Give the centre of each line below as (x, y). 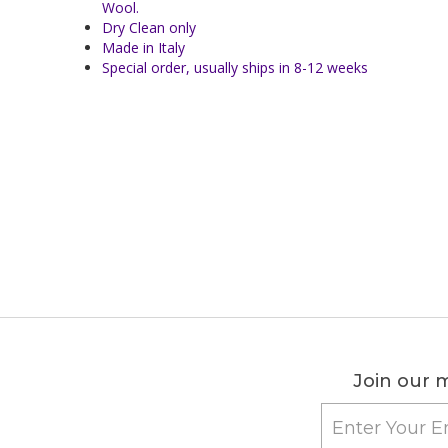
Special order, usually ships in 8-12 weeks (235, 67)
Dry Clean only (149, 27)
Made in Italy (143, 47)
